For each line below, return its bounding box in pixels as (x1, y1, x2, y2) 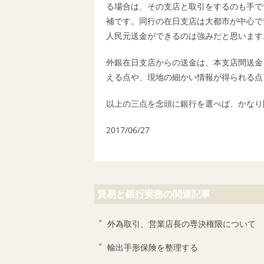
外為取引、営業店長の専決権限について (107, 218, 256, 230)
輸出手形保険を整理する (107, 242, 198, 253)
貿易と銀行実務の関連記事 (97, 187, 210, 200)
